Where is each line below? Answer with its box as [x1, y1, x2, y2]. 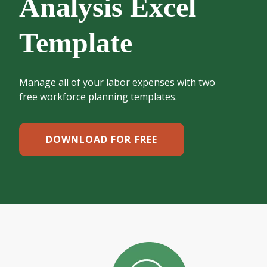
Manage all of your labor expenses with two [19, 76, 215, 89]
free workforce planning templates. [19, 90, 177, 103]
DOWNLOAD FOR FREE [46, 133, 157, 146]
